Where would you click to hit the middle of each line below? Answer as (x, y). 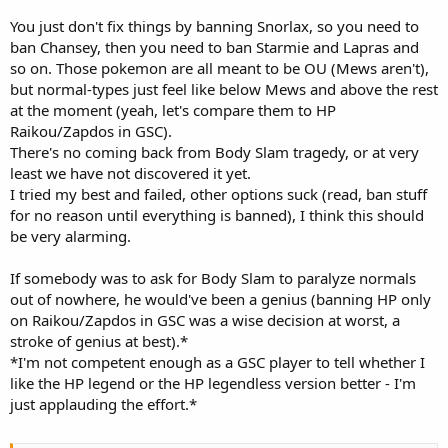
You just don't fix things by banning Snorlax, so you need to (214, 25)
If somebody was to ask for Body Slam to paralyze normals (213, 277)
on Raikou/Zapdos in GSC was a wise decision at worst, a (205, 319)
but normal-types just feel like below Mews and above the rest (224, 88)
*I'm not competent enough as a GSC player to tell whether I (217, 361)
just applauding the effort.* (103, 403)
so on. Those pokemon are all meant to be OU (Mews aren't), (219, 67)
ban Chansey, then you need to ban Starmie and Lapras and (214, 46)
